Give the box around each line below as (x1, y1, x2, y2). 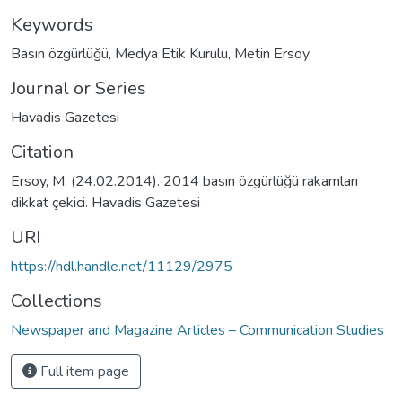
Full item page (37, 361, 129, 381)
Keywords (11, 12, 93, 37)
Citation (11, 139, 74, 164)
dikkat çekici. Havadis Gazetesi (11, 192, 200, 213)
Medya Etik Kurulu (115, 43, 228, 64)
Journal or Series (11, 75, 146, 100)
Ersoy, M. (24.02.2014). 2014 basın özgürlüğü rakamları (11, 170, 358, 191)
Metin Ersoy (234, 43, 310, 64)
